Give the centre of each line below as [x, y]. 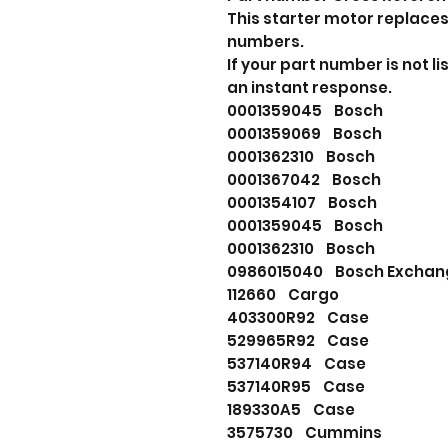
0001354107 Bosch [302, 203]
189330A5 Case [291, 410]
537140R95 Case [296, 387]
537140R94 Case [296, 364]
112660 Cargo [283, 295]
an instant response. [309, 88]
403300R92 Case [298, 318]
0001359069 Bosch [304, 134]
